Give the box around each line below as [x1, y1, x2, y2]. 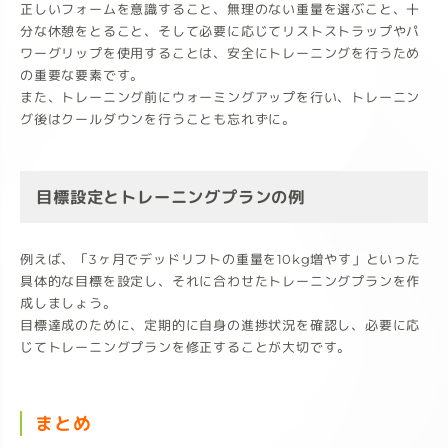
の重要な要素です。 [19, 67, 145, 84]
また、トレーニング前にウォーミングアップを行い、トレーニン [19, 89, 421, 106]
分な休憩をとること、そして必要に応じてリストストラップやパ [20, 23, 421, 40]
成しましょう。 [19, 294, 117, 311]
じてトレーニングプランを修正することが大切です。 [19, 338, 352, 355]
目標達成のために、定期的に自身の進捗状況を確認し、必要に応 [19, 316, 421, 333]
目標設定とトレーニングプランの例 [36, 187, 306, 208]
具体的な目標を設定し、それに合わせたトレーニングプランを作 [20, 272, 421, 289]
